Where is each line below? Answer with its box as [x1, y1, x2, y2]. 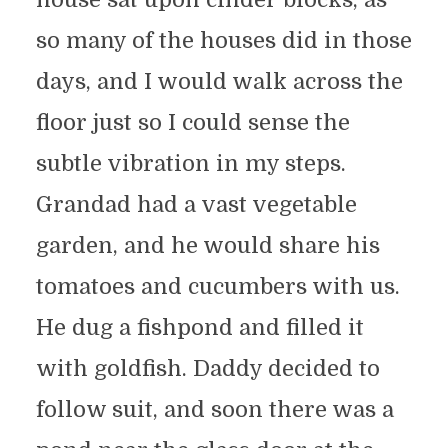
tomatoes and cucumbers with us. [35, 274, 400, 300]
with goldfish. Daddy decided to [35, 356, 380, 382]
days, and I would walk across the [35, 69, 403, 95]
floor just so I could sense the [35, 110, 350, 136]
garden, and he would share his [35, 233, 380, 259]
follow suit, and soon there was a [35, 397, 394, 423]
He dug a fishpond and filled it [35, 315, 364, 341]
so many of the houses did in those [35, 28, 412, 54]
